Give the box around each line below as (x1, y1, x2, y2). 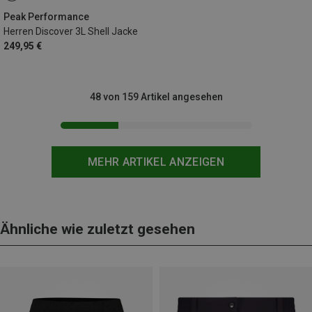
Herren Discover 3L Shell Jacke (3, 25, 138, 37)
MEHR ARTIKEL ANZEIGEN (88, 155, 224, 169)
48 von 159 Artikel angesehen (89, 91, 223, 102)
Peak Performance (3, 10, 89, 22)
